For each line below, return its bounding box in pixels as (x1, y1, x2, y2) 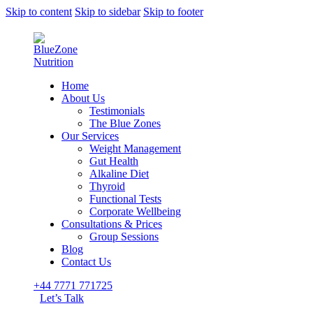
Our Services (61, 130, 119, 142)
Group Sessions (89, 231, 159, 242)
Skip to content (6, 6, 72, 17)
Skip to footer (143, 6, 203, 17)
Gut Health (89, 155, 138, 167)
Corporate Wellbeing (89, 205, 181, 217)
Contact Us (61, 256, 111, 268)
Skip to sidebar (75, 6, 140, 17)
